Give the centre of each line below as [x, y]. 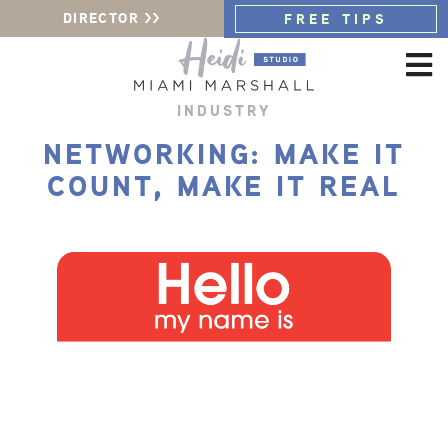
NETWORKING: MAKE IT [224, 153]
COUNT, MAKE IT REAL [224, 185]
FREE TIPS [336, 19]
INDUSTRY [224, 110]
